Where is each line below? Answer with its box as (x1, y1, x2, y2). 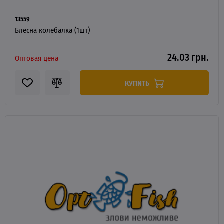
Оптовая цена (15, 52, 58, 63)
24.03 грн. (167, 49, 209, 64)
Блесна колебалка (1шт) (15, 24, 90, 35)
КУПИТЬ (125, 77, 151, 88)
